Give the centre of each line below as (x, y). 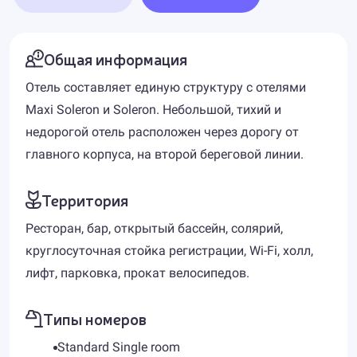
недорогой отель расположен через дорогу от (162, 132)
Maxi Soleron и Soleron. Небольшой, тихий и (153, 110)
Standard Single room (119, 347)
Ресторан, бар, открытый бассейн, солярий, (154, 228)
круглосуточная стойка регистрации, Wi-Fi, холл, (169, 251)
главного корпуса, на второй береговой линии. (165, 154)
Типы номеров (95, 318)
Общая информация (116, 59)
